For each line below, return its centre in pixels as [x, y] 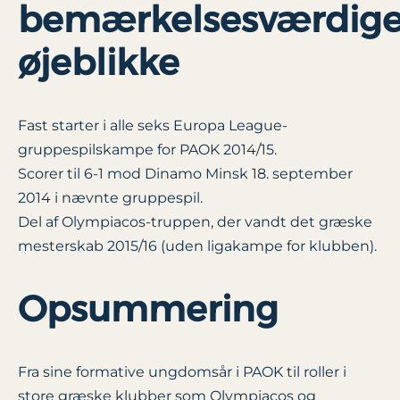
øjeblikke [99, 62]
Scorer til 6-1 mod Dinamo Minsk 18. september [185, 173]
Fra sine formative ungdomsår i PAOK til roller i [182, 372]
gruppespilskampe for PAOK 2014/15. [147, 149]
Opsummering [148, 309]
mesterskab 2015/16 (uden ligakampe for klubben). [197, 246]
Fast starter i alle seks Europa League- [153, 125]
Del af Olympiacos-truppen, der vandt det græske [195, 221]
